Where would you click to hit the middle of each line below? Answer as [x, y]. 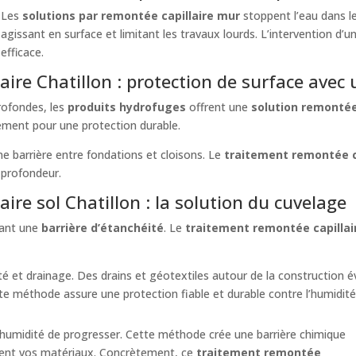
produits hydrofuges [127, 106]
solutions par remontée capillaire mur [132, 15]
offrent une [219, 106]
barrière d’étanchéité [103, 227]
